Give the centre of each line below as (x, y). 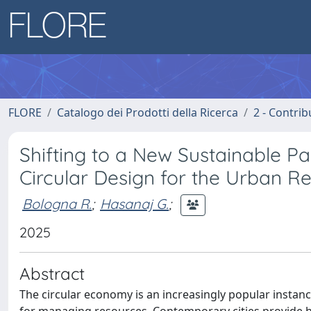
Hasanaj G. (134, 203)
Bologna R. (57, 203)
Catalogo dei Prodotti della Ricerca (148, 112)
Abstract (52, 274)
